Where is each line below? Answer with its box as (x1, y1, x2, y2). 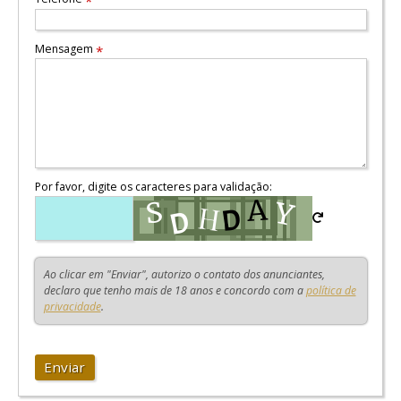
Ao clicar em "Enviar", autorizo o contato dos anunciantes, (43, 266, 325, 282)
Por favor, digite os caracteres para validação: (34, 179, 272, 195)
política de (305, 282, 356, 298)
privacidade (43, 298, 101, 314)
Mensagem (34, 40, 96, 56)
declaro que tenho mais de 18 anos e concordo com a (43, 282, 306, 298)
